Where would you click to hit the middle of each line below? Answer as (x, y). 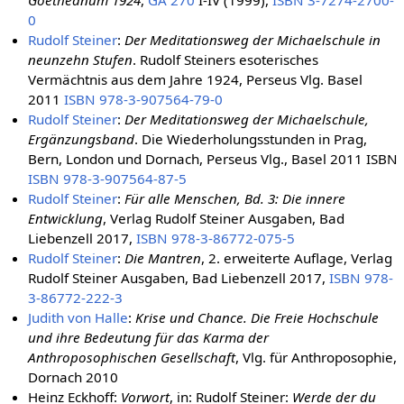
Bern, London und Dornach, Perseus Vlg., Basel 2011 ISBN (213, 158)
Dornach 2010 (73, 376)
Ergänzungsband (82, 138)
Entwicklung (66, 218)
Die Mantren (163, 257)
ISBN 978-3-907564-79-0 (144, 99)
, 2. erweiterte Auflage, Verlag (297, 257)
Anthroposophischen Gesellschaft (132, 357)
